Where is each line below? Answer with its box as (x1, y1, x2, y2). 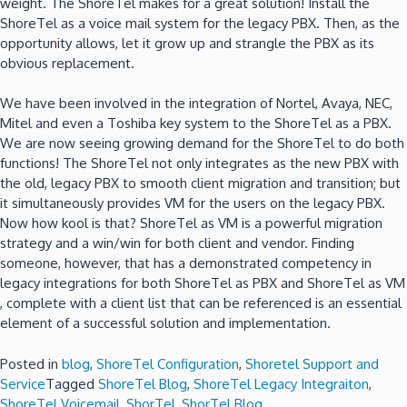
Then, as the (323, 14, 400, 32)
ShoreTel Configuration (96, 354, 239, 372)
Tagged (45, 374, 98, 392)
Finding (312, 234, 354, 253)
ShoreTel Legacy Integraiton (194, 374, 369, 392)
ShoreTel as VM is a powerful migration (140, 214, 382, 233)
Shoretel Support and (245, 354, 379, 372)
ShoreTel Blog (98, 374, 187, 392)
